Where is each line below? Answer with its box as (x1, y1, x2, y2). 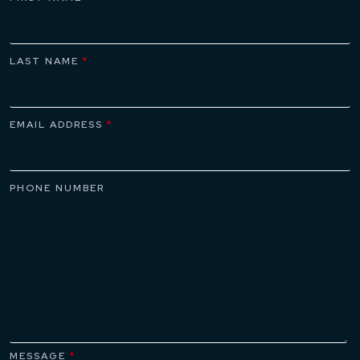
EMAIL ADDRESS (10, 118, 107, 132)
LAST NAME (10, 55, 83, 68)
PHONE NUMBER (10, 182, 104, 195)
